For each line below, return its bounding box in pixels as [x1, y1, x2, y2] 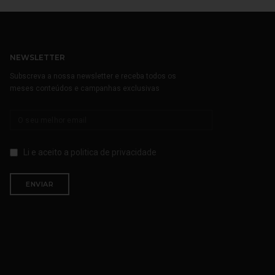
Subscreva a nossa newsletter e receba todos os [10, 72, 176, 80]
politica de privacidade [71, 147, 157, 157]
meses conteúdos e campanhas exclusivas [10, 84, 160, 93]
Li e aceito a [23, 147, 71, 157]
